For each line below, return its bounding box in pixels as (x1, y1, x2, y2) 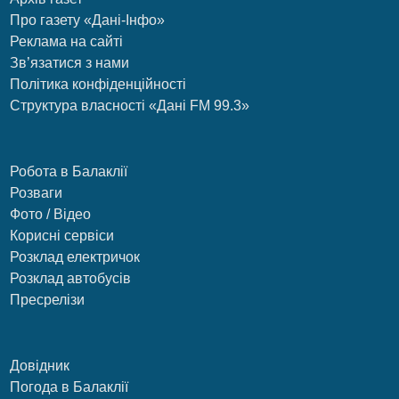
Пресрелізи (10, 292, 85, 308)
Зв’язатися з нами (10, 55, 130, 71)
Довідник (10, 358, 70, 374)
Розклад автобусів (10, 271, 132, 287)
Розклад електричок (10, 249, 141, 265)
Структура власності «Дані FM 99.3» (10, 98, 250, 114)
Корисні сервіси (10, 228, 115, 244)
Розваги (10, 185, 63, 201)
